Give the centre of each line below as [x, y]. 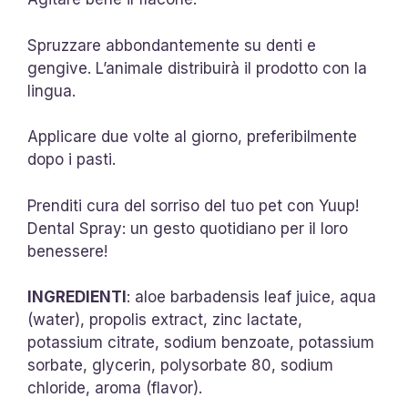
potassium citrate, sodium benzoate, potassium [201, 342]
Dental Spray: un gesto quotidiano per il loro [188, 228]
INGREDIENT [75, 297]
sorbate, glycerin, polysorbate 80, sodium [180, 365]
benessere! [67, 251]
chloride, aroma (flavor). [115, 388]
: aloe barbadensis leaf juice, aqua [251, 297]
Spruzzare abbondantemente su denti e [172, 45]
